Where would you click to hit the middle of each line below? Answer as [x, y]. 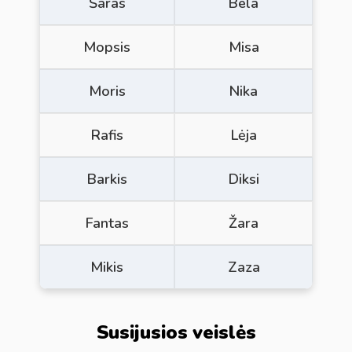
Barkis [107, 179]
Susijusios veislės [176, 332]
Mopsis [107, 47]
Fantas [107, 223]
